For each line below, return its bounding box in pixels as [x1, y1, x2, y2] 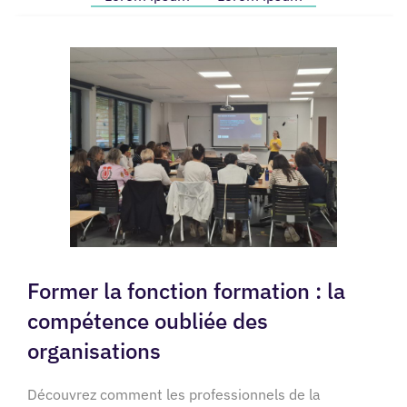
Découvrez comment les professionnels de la [27, 385, 321, 404]
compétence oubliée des [27, 306, 268, 336]
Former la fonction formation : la [27, 276, 345, 306]
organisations [27, 336, 161, 366]
